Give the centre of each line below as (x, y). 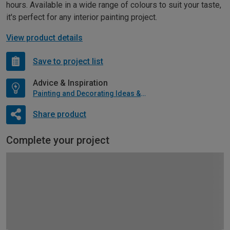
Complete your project (58, 140)
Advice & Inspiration (70, 83)
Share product (59, 114)
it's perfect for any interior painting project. (82, 17)
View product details (44, 38)
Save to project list (68, 61)
